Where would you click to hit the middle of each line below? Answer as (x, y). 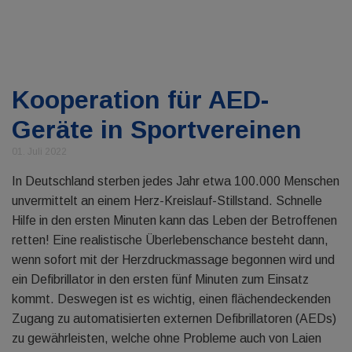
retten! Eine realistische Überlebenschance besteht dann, (170, 240)
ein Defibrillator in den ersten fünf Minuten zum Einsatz (160, 279)
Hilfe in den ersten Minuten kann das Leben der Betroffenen (174, 220)
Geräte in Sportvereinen (157, 130)
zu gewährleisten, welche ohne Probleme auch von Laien (167, 338)
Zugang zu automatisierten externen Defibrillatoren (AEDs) (174, 319)
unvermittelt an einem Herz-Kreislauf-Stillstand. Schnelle (167, 201)
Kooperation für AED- (140, 100)
